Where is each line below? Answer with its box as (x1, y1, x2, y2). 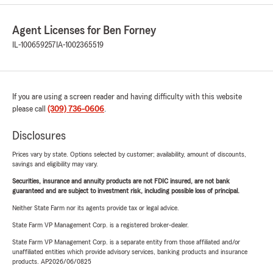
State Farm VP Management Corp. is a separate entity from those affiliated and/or (12, 238, 240, 246)
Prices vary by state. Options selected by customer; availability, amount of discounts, (12, 151, 246, 158)
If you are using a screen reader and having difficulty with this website (12, 93, 242, 101)
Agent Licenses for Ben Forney (12, 24, 156, 37)
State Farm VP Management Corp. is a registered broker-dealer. (12, 221, 189, 229)
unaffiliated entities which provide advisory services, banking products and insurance (12, 248, 247, 255)
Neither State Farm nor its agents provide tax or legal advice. (12, 204, 179, 211)
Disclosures (12, 130, 66, 142)
